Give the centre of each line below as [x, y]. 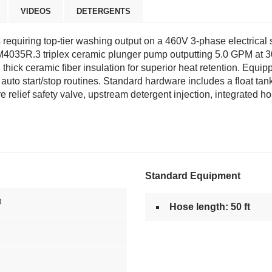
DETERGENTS [104, 11]
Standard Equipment [193, 176]
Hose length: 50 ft [210, 207]
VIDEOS [36, 11]
